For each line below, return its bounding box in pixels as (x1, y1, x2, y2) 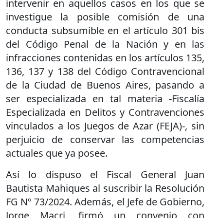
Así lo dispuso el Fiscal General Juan (6, 167, 204, 181)
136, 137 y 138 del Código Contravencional (6, 64, 204, 78)
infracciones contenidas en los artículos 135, (6, 51, 204, 64)
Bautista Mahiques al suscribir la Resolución (6, 181, 204, 195)
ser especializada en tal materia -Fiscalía (6, 91, 204, 105)
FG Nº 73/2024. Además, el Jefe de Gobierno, (6, 195, 204, 208)
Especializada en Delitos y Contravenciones (6, 105, 204, 119)
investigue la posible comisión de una (6, 10, 204, 23)
